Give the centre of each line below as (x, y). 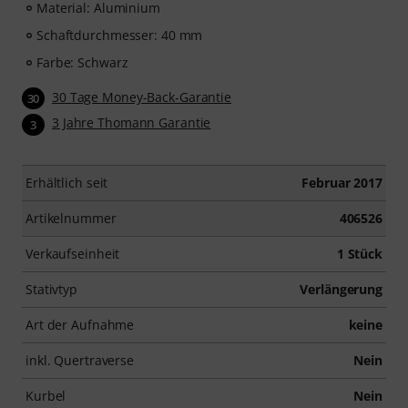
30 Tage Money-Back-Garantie (142, 97)
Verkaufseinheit (73, 253)
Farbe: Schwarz (82, 63)
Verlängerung (341, 289)
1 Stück (359, 253)
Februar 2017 (342, 182)
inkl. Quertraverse (80, 360)
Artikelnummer (71, 218)
